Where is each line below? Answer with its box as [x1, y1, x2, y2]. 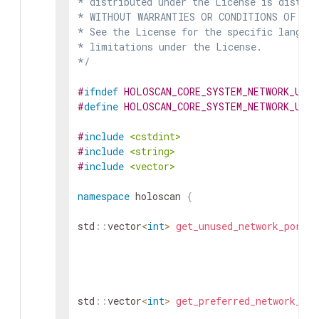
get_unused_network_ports [176, 219, 313, 233]
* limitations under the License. [78, 40, 262, 53]
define [84, 100, 118, 113]
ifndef [84, 85, 118, 98]
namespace [78, 189, 130, 203]
